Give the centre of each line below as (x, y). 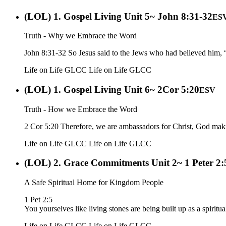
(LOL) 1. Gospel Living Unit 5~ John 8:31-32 (118, 16)
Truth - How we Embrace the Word (81, 109)
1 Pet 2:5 (38, 200)
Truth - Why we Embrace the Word (80, 36)
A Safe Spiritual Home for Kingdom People (94, 183)
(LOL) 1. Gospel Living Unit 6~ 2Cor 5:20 (112, 89)
